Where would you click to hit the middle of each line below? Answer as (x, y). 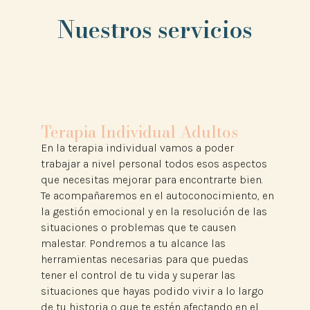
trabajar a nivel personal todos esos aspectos (154, 163)
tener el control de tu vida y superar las (138, 275)
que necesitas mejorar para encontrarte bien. (152, 179)
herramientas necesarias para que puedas (145, 259)
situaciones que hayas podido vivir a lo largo (153, 291)
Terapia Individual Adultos (140, 131)
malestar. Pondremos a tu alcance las (134, 243)
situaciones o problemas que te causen (139, 227)
